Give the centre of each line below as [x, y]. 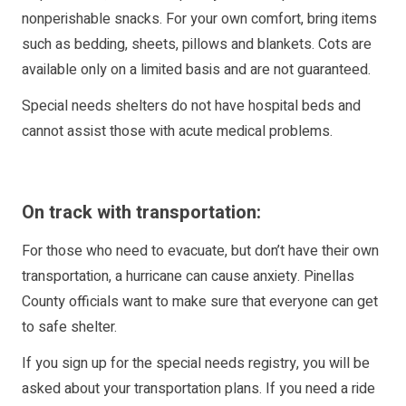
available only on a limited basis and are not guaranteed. [196, 70]
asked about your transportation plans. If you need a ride [198, 389]
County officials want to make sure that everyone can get [200, 302]
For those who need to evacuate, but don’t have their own [200, 251]
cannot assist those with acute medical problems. [177, 132]
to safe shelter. [69, 328]
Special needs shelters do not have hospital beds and [191, 106]
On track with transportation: [141, 213]
